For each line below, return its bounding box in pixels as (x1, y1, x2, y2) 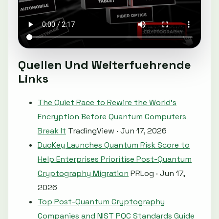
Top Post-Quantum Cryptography (38, 197, 165, 207)
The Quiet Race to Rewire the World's (38, 97, 176, 108)
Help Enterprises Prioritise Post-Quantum (38, 154, 192, 165)
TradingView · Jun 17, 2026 (68, 126, 167, 136)
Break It (38, 126, 66, 136)
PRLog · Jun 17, (131, 168, 185, 179)
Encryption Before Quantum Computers (38, 111, 186, 122)
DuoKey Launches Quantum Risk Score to (38, 140, 190, 151)
